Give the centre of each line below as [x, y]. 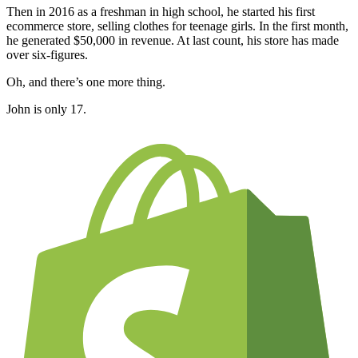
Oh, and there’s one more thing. [86, 82]
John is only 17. [46, 109]
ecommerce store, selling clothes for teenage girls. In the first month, [177, 26]
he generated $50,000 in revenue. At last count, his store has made [173, 41]
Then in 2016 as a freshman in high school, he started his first [161, 12]
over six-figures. [47, 55]
